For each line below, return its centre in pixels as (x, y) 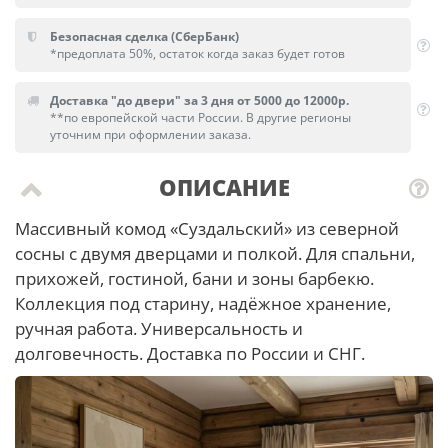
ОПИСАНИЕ (224, 187)
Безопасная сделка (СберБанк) (145, 36)
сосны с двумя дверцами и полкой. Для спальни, (215, 253)
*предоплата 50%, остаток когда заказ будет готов (198, 53)
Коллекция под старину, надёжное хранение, (203, 303)
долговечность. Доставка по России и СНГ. (190, 353)
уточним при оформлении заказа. (151, 134)
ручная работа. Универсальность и (159, 328)
